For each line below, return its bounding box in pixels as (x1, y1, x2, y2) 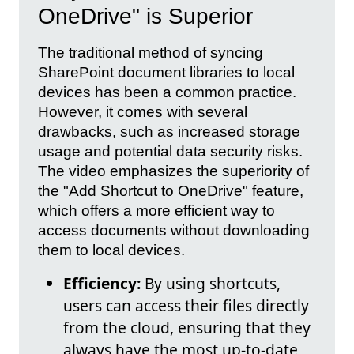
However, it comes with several (38, 104, 247, 121)
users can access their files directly (63, 295, 309, 317)
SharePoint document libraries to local (38, 64, 295, 81)
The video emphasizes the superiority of (38, 163, 309, 180)
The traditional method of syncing (38, 44, 263, 62)
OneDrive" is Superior (38, 4, 253, 29)
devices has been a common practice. (38, 84, 296, 101)
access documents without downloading (38, 222, 310, 239)
